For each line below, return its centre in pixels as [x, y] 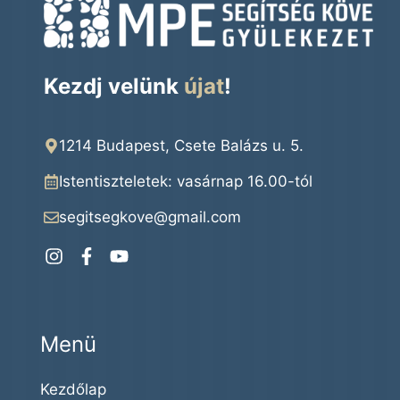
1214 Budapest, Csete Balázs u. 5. [182, 145]
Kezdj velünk [114, 86]
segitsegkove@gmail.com [150, 217]
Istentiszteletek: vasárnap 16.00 [174, 181]
